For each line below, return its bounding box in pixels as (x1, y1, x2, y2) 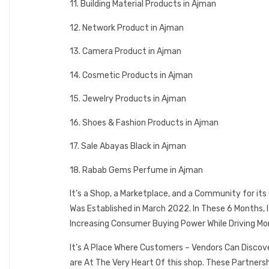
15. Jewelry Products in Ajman (70, 94, 186, 104)
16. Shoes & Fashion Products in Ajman (70, 117, 219, 128)
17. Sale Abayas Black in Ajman (70, 141, 186, 152)
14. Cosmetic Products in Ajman (70, 70, 193, 80)
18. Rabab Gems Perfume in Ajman (70, 165, 203, 175)
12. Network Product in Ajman (70, 22, 184, 33)
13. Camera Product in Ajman (70, 46, 181, 57)
